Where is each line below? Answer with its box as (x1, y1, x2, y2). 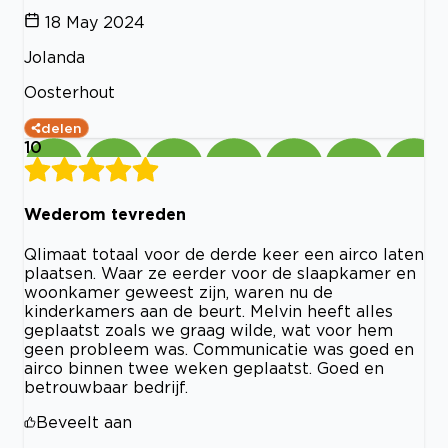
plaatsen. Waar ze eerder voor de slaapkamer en (24, 264, 416, 283)
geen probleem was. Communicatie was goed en (24, 340, 414, 359)
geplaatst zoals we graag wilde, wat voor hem (24, 321, 393, 340)
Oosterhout (24, 82, 115, 101)
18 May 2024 (45, 12, 145, 31)
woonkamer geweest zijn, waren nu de (24, 283, 333, 302)
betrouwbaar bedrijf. (24, 378, 188, 397)
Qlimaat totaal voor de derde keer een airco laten (24, 245, 424, 264)
